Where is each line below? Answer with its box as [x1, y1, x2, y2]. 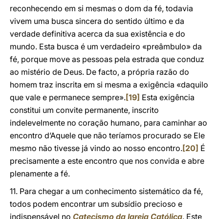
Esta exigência [140, 92, 195, 102]
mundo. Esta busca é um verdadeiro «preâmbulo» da [10, 42, 202, 51]
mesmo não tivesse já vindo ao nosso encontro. [10, 143, 182, 153]
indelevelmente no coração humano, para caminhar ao [10, 118, 207, 128]
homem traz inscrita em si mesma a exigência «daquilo [10, 80, 208, 89]
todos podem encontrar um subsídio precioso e [10, 199, 182, 209]
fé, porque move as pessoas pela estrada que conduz [10, 54, 204, 64]
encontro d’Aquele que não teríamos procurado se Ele [10, 131, 205, 140]
